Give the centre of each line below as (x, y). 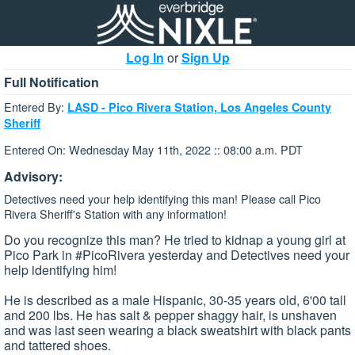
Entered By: (36, 107)
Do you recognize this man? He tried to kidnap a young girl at (175, 240)
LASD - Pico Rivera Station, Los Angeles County (199, 107)
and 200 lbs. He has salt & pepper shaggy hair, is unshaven (170, 315)
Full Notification (52, 82)
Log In (145, 57)
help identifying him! (62, 270)
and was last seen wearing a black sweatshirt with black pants (177, 330)
